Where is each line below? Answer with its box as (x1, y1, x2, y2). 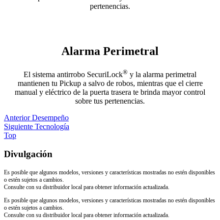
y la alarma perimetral (128, 70, 196, 79)
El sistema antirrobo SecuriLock (24, 70, 123, 79)
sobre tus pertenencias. (75, 96, 145, 105)
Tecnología (35, 122, 69, 131)
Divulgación (4, 149, 53, 160)
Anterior (4, 113, 30, 122)
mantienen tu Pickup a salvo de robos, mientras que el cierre (17, 79, 203, 87)
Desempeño (32, 113, 69, 122)
